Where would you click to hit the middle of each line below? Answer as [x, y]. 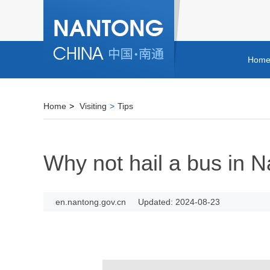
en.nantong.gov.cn [91, 202]
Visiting [93, 106]
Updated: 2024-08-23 [179, 202]
